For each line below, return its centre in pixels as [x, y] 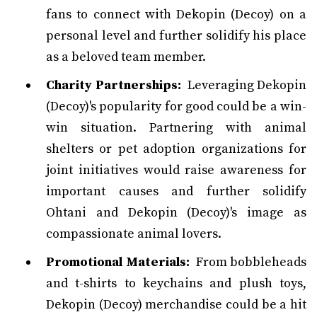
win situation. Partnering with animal [176, 128]
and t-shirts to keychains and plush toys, [176, 283]
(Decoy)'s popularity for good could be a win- [176, 106]
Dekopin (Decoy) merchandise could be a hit [176, 305]
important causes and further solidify [176, 191]
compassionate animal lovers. [134, 234]
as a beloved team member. [126, 57]
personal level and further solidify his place [176, 36]
